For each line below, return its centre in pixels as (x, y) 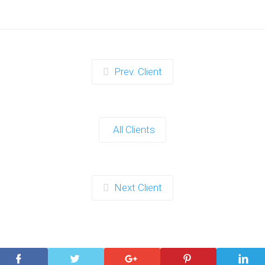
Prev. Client (138, 72)
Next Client (138, 188)
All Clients (134, 130)
